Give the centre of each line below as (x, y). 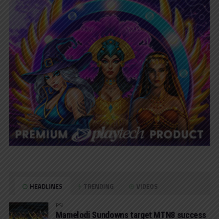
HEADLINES (46, 186)
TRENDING (98, 186)
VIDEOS (147, 186)
